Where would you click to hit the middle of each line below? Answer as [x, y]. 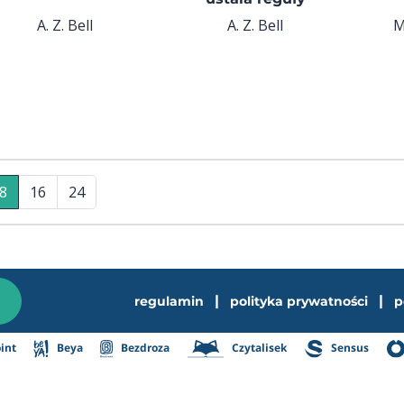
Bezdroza [144, 348]
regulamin [169, 301]
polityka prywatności [298, 301]
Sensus [349, 348]
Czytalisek [258, 348]
